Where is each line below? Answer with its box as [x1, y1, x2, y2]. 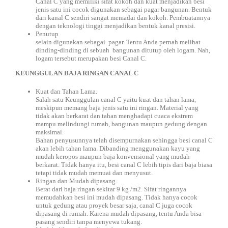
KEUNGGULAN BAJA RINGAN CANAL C [15, 69, 138, 77]
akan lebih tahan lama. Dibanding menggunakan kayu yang [36, 145, 200, 152]
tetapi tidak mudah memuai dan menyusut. [36, 169, 153, 177]
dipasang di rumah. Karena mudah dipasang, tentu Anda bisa [36, 210, 202, 217]
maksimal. [36, 128, 64, 136]
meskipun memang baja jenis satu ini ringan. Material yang [36, 104, 198, 111]
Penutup [36, 30, 59, 38]
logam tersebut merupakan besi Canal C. [36, 54, 147, 62]
